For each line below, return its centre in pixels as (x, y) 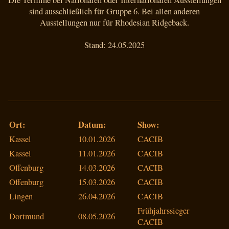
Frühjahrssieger (164, 210)
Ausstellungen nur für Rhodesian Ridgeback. (114, 22)
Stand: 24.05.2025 (114, 45)
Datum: (92, 124)
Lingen (21, 196)
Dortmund (27, 216)
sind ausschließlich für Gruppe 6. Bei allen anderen (114, 11)
